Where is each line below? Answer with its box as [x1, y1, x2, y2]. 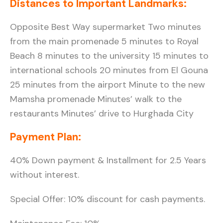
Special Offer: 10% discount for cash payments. [10, 193, 205, 205]
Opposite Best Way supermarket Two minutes [10, 20, 201, 33]
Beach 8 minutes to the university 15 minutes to [10, 49, 209, 62]
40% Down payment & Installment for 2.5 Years [10, 154, 206, 166]
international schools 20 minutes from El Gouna [10, 64, 208, 76]
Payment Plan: [10, 129, 81, 144]
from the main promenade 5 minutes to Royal [10, 35, 199, 47]
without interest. [10, 168, 79, 181]
